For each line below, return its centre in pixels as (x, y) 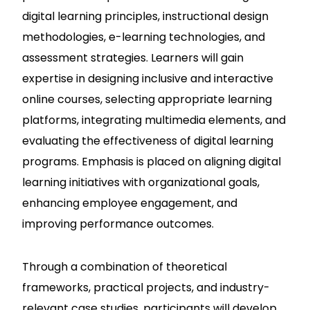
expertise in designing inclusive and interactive (148, 79)
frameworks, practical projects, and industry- (146, 288)
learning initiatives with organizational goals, (141, 182)
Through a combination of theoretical (125, 267)
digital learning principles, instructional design (145, 16)
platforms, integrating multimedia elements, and (154, 120)
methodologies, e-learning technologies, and (144, 37)
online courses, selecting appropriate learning (147, 99)
